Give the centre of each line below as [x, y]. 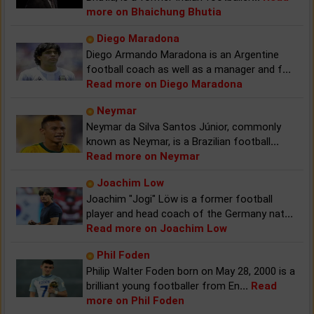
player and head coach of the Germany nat [185, 213]
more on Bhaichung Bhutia [154, 12]
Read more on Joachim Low [157, 228]
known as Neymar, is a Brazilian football [178, 141]
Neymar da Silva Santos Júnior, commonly [184, 127]
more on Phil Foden [135, 300]
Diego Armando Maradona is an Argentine [183, 54]
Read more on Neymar [143, 156]
